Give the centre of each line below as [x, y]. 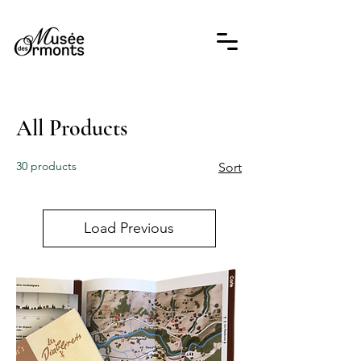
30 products [46, 166]
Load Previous [129, 228]
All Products [72, 128]
